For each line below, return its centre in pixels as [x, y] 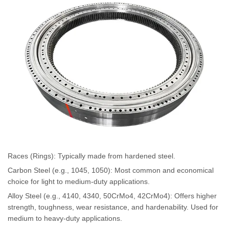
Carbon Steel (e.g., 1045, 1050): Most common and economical [111, 170]
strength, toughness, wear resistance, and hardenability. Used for [113, 207]
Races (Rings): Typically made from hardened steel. [91, 156]
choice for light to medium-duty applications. [79, 182]
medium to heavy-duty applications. [65, 219]
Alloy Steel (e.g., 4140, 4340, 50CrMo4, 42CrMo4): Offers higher [112, 196]
